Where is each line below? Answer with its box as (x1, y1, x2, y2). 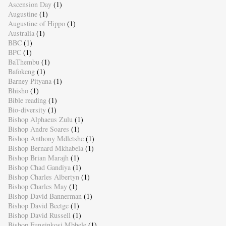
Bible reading (8, 95, 46, 105)
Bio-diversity (8, 104, 46, 115)
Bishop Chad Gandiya (8, 162, 71, 172)
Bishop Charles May (8, 181, 67, 191)
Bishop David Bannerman (8, 191, 82, 201)
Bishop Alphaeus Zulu (8, 114, 73, 124)
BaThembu (8, 56, 39, 67)
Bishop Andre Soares (8, 124, 69, 134)
